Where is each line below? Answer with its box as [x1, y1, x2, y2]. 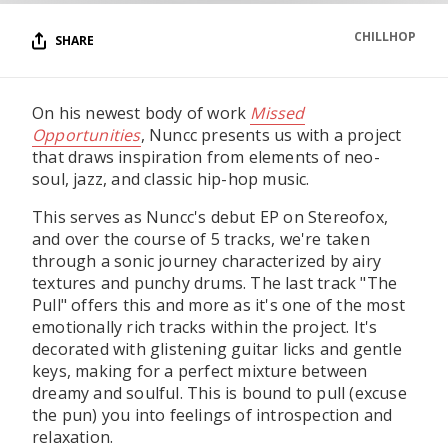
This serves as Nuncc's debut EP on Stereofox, [32, 206, 389, 228]
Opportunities [32, 124, 141, 146]
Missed [250, 102, 305, 124]
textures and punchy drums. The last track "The [32, 272, 398, 294]
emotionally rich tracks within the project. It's [32, 316, 378, 338]
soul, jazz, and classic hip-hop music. [32, 168, 310, 190]
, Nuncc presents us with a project [140, 124, 402, 146]
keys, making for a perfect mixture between [32, 360, 368, 382]
